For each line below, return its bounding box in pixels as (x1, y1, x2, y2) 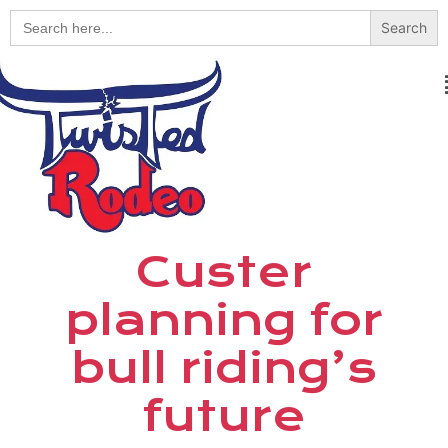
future (142, 390, 306, 441)
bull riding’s (71, 342, 377, 393)
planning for (65, 294, 383, 345)
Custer (136, 246, 312, 297)
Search (9, 7, 61, 27)
